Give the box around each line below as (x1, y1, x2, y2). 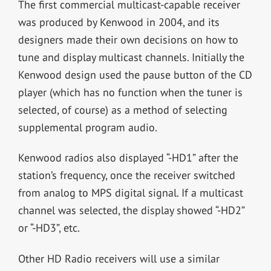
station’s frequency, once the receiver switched (18, 168, 235, 183)
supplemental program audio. (18, 120, 157, 134)
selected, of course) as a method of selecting (18, 102, 227, 117)
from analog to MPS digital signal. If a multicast (18, 186, 243, 200)
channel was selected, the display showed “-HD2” (18, 203, 244, 218)
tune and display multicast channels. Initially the (18, 50, 244, 64)
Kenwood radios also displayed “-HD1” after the (18, 151, 238, 165)
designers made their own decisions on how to (18, 32, 238, 47)
